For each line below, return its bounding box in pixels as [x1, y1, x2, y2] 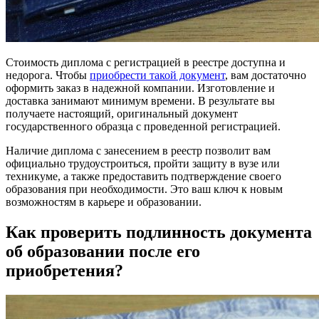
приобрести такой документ [90, 68, 225, 81]
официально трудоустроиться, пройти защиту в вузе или [6, 157, 280, 169]
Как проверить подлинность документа [6, 222, 312, 241]
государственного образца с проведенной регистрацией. [6, 120, 281, 132]
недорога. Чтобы [6, 68, 90, 81]
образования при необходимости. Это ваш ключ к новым [6, 182, 283, 195]
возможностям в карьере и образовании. [6, 195, 202, 208]
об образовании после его [6, 241, 200, 261]
